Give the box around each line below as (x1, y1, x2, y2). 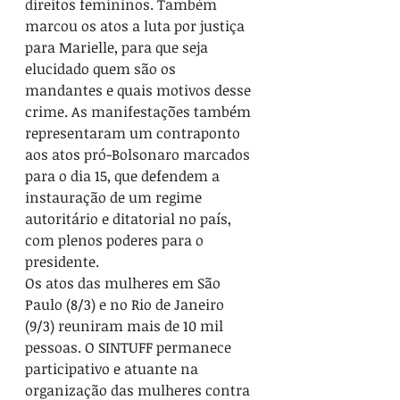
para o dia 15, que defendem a (25, 166, 223, 187)
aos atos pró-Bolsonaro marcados (25, 145, 254, 165)
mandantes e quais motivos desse (25, 80, 254, 101)
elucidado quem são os (25, 59, 179, 79)
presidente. (25, 252, 103, 272)
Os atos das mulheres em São (25, 273, 224, 294)
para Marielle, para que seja (25, 37, 212, 58)
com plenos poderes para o (25, 230, 207, 251)
